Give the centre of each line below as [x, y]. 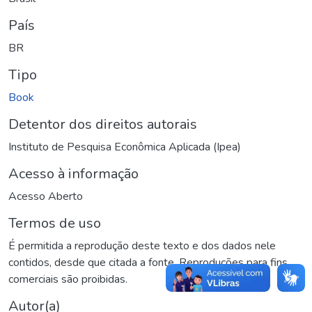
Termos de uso [55, 223]
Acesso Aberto [46, 196]
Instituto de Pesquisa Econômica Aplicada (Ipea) [125, 147]
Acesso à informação [73, 173]
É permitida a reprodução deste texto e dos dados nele [142, 245]
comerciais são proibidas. [68, 279]
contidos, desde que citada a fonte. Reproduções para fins [148, 262]
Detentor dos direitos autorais [103, 124]
